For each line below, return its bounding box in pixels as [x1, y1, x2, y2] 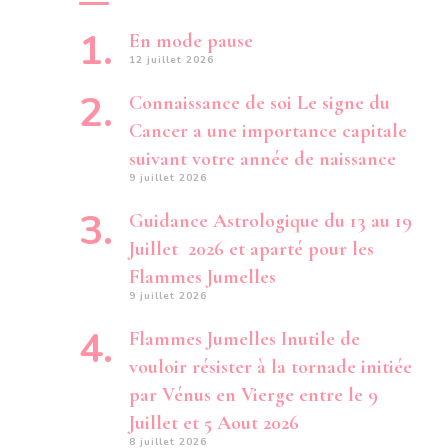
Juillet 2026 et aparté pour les [129, 237, 374, 261]
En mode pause [129, 29, 253, 53]
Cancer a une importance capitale [129, 119, 407, 143]
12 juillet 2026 [129, 53, 214, 67]
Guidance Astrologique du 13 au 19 [129, 209, 412, 233]
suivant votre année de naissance [129, 147, 396, 171]
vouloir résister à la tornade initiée [129, 355, 412, 379]
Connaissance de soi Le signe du [129, 91, 390, 115]
